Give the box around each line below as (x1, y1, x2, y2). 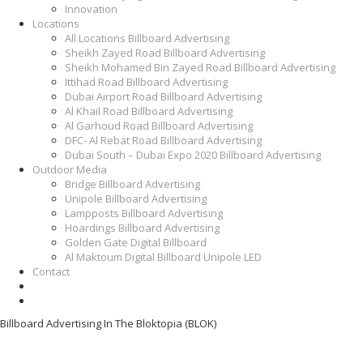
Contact (32, 264, 70, 279)
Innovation (65, 2, 117, 16)
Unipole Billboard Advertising (65, 191, 207, 206)
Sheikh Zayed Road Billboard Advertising (65, 45, 265, 60)
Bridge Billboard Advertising (65, 177, 200, 191)
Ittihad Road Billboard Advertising (65, 75, 228, 89)
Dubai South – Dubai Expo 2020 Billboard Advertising (65, 147, 321, 162)
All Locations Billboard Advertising (65, 31, 229, 45)
